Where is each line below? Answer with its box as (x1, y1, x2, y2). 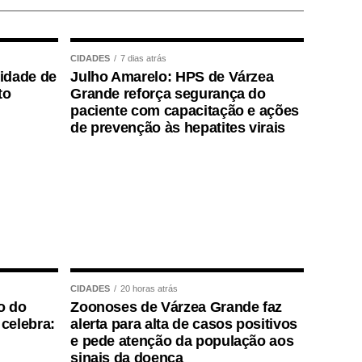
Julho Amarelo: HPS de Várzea (70, 69, 274, 85)
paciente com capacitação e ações (70, 103, 299, 119)
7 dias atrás (120, 53, 167, 63)
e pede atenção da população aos (70, 333, 294, 349)
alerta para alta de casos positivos (70, 316, 297, 332)
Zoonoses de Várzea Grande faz (70, 299, 283, 315)
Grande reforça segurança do (70, 86, 266, 102)
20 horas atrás (120, 284, 179, 293)
